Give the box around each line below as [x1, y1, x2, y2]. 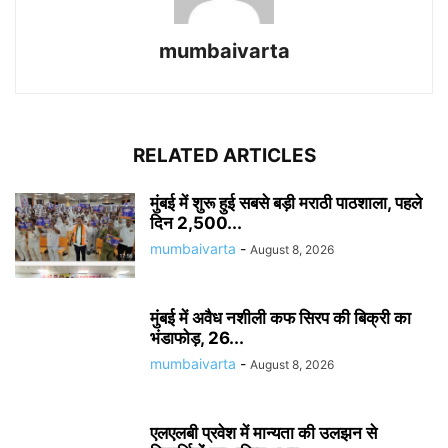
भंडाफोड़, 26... [150, 328, 244, 348]
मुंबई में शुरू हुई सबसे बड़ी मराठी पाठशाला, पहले [150, 193, 422, 213]
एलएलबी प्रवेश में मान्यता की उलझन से [150, 423, 377, 443]
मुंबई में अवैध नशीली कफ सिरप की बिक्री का [150, 308, 411, 328]
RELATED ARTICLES [132, 144, 316, 167]
